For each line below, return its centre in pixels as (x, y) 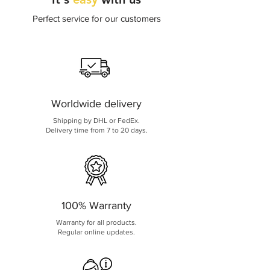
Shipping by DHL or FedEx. (96, 121)
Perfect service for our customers (97, 18)
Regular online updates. (96, 232)
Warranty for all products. (96, 222)
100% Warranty (96, 206)
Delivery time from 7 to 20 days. (96, 130)
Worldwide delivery (96, 104)
